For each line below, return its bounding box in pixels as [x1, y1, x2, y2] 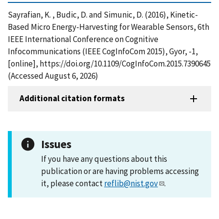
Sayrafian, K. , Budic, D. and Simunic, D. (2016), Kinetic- [8, 9, 198, 20]
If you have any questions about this [41, 153, 167, 164]
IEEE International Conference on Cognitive [8, 33, 158, 44]
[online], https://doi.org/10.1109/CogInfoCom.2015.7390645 [8, 58, 211, 69]
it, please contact [41, 177, 104, 189]
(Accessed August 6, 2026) [8, 70, 98, 81]
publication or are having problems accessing [41, 165, 199, 176]
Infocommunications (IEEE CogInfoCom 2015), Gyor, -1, [8, 45, 198, 57]
